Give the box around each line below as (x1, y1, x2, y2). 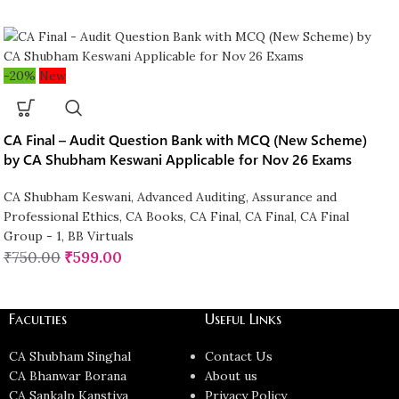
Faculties (9, 310, 68, 329)
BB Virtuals (67, 228, 134, 245)
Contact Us (204, 348, 273, 365)
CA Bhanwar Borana (9, 368, 127, 385)
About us (204, 368, 257, 385)
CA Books (125, 208, 183, 225)
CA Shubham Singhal (9, 348, 132, 365)
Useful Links (204, 310, 281, 329)
